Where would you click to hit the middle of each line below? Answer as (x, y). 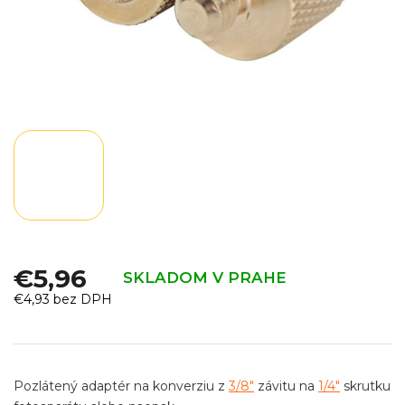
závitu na (286, 386)
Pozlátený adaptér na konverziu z (121, 386)
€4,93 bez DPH (63, 299)
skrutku (365, 386)
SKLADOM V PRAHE (205, 278)
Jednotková (50, 324)
